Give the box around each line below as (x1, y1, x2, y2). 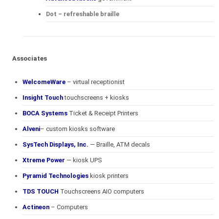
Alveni (22, 125, 40, 132)
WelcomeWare (22, 78, 66, 86)
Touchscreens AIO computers (59, 188, 144, 195)
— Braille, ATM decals (88, 141, 150, 148)
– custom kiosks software (40, 125, 115, 132)
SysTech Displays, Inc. (22, 141, 88, 148)
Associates (12, 55, 47, 62)
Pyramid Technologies (22, 172, 88, 179)
